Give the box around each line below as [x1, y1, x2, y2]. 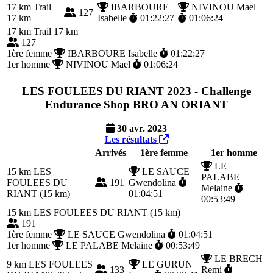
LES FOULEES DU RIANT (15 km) [31, 207, 180, 218]
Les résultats [104, 133, 159, 144]
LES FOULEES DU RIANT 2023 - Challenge [22, 85, 251, 98]
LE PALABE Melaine [63, 239, 155, 250]
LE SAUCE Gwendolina [65, 229, 168, 239]
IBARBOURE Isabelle [65, 48, 160, 58]
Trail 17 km [31, 26, 78, 37]
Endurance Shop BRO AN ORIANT [45, 98, 228, 112]
